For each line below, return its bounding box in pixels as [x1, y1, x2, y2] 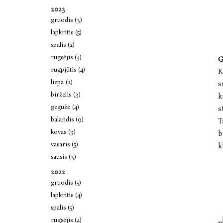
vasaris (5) [51, 140, 78, 148]
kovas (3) [51, 128, 76, 135]
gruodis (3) [51, 16, 82, 23]
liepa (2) [51, 78, 73, 86]
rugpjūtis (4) [51, 66, 85, 73]
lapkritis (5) [51, 28, 82, 36]
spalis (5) [51, 204, 74, 211]
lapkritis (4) [51, 191, 82, 199]
